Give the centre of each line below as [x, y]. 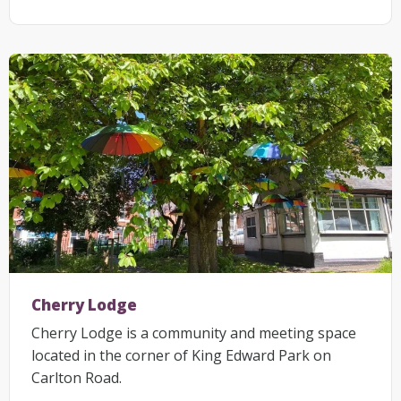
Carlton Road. [77, 378]
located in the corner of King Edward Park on [181, 356]
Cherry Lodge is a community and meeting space [194, 333]
